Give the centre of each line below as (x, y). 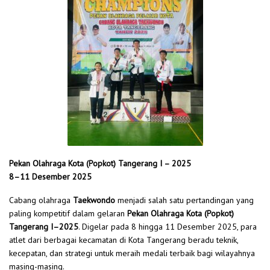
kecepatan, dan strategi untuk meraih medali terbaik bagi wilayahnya (132, 253)
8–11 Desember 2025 (50, 176)
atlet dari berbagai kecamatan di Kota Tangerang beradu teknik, (124, 240)
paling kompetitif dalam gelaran (68, 213)
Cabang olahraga (41, 200)
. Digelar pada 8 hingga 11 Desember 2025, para (168, 227)
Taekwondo (94, 200)
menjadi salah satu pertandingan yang (184, 200)
